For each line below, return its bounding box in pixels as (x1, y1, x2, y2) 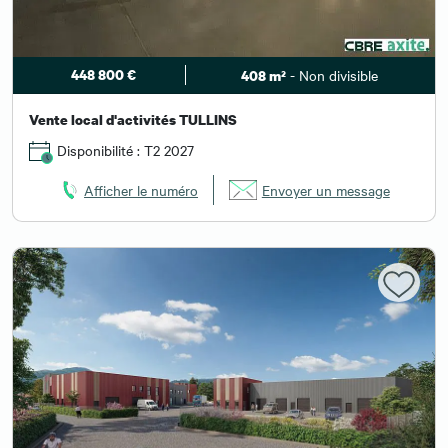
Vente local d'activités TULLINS (29, 109, 237, 129)
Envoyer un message (261, 180, 390, 201)
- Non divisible (285, 64, 378, 85)
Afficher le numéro (84, 180, 199, 201)
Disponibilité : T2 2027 (53, 139, 194, 160)
